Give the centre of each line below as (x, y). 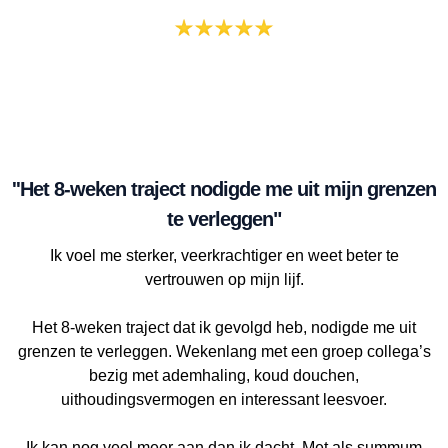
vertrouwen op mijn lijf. (224, 280)
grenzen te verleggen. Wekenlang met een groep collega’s (224, 352)
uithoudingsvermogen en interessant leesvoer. (224, 400)
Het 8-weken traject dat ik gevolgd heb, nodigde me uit (224, 328)
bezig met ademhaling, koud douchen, (224, 376)
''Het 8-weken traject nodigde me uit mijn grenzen (224, 189)
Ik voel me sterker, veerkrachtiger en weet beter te (224, 256)
